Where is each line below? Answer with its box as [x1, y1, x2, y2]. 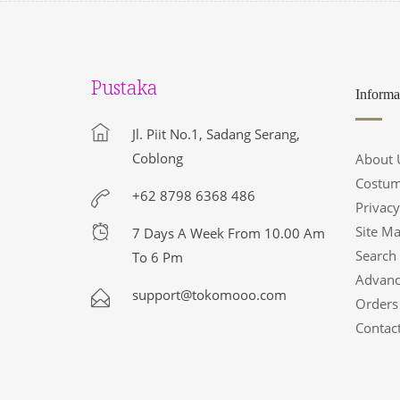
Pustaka [91, 75, 157, 100]
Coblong [132, 149, 183, 167]
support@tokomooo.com [132, 286, 287, 304]
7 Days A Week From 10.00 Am [132, 224, 325, 242]
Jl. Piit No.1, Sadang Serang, [132, 125, 300, 143]
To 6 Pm [132, 248, 183, 266]
